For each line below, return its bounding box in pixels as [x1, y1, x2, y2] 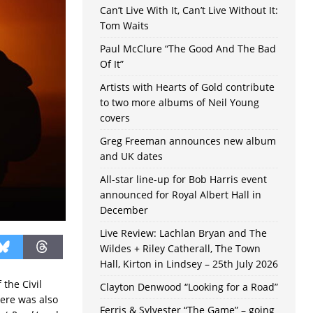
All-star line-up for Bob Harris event [99, 173, 267, 187]
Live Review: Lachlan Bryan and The [99, 226, 267, 240]
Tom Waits [99, 19, 149, 33]
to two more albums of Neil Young [99, 96, 259, 110]
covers [99, 111, 130, 125]
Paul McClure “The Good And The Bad [99, 42, 276, 56]
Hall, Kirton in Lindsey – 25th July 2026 [99, 257, 278, 271]
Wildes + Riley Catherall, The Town [99, 242, 261, 256]
